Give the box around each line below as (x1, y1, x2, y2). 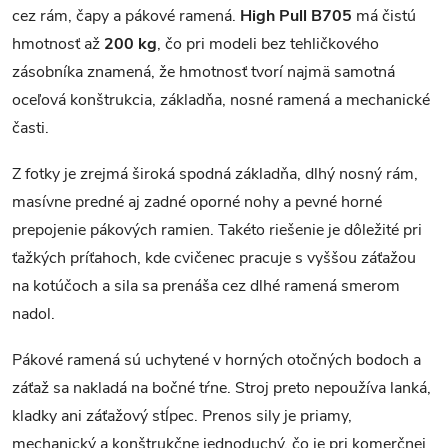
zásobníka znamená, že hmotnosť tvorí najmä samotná (12, 61, 395, 83)
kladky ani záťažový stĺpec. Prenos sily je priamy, (12, 405, 352, 427)
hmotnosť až (12, 33, 104, 55)
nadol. (12, 303, 55, 325)
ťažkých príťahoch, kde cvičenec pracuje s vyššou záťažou (12, 247, 416, 269)
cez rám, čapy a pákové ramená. (12, 5, 240, 27)
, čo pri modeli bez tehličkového (157, 33, 379, 55)
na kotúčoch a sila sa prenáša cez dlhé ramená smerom (12, 275, 400, 297)
